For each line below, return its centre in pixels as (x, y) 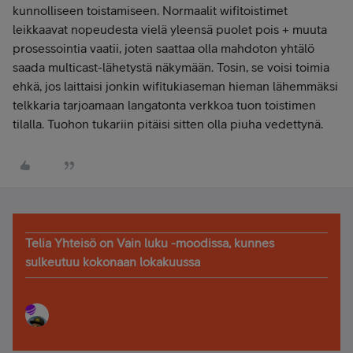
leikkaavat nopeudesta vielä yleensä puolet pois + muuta (170, 29)
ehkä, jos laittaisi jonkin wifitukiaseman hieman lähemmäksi (175, 86)
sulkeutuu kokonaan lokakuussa (113, 262)
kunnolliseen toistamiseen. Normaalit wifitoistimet (150, 10)
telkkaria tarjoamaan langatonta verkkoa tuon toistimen (164, 105)
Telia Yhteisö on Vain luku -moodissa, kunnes (150, 243)
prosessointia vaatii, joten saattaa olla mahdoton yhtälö (163, 48)
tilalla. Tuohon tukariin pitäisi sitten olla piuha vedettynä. (168, 124)
